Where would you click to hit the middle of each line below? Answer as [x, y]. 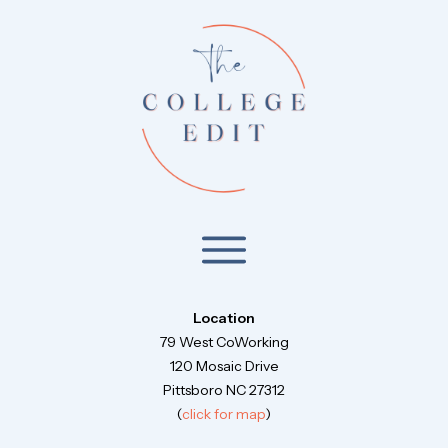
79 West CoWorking [224, 342]
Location [224, 318]
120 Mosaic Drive [224, 366]
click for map [223, 414]
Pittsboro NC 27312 [224, 390]
